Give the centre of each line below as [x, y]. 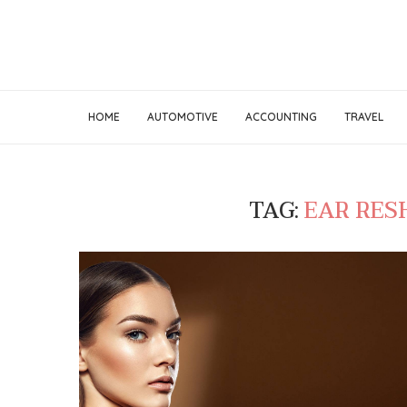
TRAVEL [363, 117]
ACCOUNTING [281, 117]
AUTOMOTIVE [182, 117]
